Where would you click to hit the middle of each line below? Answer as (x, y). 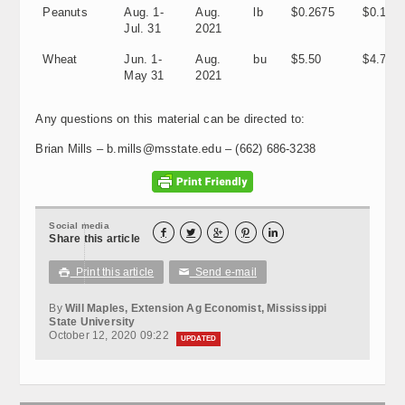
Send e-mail (223, 272)
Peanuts (65, 12)
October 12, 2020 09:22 (110, 335)
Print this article (112, 272)
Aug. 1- (144, 12)
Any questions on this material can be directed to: (170, 119)
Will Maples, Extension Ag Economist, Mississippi (196, 308)
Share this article (94, 239)
